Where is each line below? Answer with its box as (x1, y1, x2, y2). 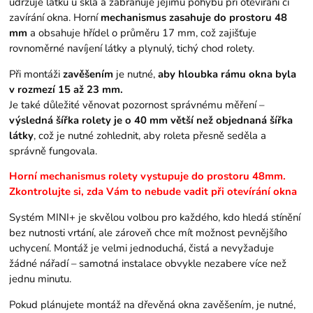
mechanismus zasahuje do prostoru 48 (101, 10, 288, 24)
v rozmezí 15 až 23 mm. (9, 82, 124, 96)
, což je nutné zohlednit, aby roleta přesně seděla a (34, 128, 267, 143)
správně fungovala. (9, 143, 98, 158)
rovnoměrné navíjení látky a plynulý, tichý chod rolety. (9, 41, 255, 55)
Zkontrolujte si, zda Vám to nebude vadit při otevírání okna (9, 184, 298, 199)
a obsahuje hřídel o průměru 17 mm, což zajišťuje (27, 25, 257, 40)
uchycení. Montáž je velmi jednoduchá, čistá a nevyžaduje (9, 241, 275, 256)
